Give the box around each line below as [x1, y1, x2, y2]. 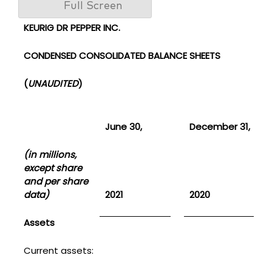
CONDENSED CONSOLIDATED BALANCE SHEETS [23, 49, 220, 62]
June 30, [104, 120, 142, 133]
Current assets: [23, 243, 93, 257]
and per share [23, 174, 88, 188]
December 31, [189, 120, 250, 133]
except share [23, 161, 82, 174]
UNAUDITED [27, 76, 78, 90]
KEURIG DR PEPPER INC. [23, 21, 120, 34]
